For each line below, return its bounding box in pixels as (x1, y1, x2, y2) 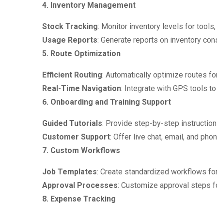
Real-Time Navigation (42, 84, 121, 93)
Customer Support (42, 132, 110, 141)
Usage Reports (42, 35, 97, 45)
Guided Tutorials (42, 119, 102, 128)
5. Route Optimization (42, 49, 121, 58)
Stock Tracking (42, 22, 98, 31)
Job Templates (42, 167, 97, 176)
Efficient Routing (42, 70, 102, 79)
